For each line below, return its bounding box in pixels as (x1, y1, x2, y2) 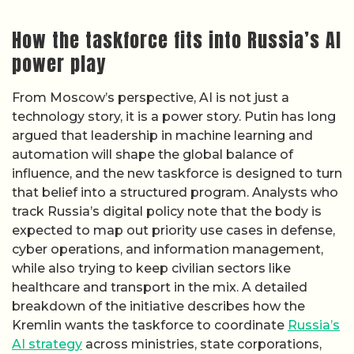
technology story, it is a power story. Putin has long (12, 109, 336, 125)
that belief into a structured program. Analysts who (12, 185, 338, 201)
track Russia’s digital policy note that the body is (12, 204, 322, 220)
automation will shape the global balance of (12, 147, 293, 163)
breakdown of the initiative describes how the (12, 299, 305, 314)
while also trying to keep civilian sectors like (12, 261, 291, 277)
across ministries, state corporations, (82, 337, 322, 352)
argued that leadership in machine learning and (12, 128, 313, 144)
